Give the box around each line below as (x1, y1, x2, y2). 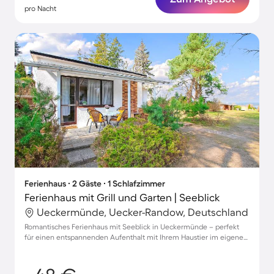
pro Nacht (24, 4, 56, 12)
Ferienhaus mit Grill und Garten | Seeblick (24, 191, 220, 203)
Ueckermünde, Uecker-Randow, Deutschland (37, 206, 248, 218)
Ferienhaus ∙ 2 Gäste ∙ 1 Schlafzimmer (24, 179, 165, 188)
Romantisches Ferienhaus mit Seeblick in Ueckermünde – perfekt (24, 223, 239, 231)
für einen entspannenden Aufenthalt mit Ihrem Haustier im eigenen (24, 233, 248, 241)
